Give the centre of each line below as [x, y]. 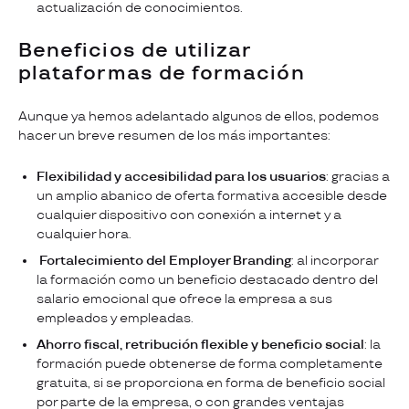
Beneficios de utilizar [135, 50]
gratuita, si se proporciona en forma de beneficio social [211, 383]
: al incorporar [335, 260]
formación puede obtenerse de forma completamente [210, 363]
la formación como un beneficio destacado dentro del [207, 279]
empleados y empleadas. [115, 318]
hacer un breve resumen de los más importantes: [174, 135]
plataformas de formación [162, 73]
